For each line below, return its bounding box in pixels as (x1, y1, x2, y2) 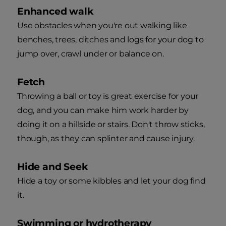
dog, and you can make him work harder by (17, 105, 189, 116)
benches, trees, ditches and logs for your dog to (17, 35, 204, 45)
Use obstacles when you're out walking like (17, 21, 187, 31)
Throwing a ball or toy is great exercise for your (17, 91, 199, 101)
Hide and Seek (17, 161, 88, 173)
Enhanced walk (17, 6, 93, 18)
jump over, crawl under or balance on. (17, 49, 164, 59)
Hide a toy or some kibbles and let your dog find (17, 176, 206, 186)
